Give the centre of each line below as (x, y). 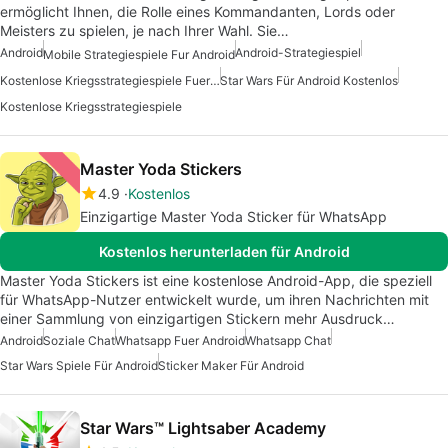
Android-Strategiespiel (298, 53)
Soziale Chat (79, 340)
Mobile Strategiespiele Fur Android (139, 54)
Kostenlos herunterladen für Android (224, 251)
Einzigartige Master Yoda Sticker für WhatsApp (233, 216)
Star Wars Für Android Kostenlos (309, 80)
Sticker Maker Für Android (231, 365)
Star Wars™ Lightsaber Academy (203, 427)
